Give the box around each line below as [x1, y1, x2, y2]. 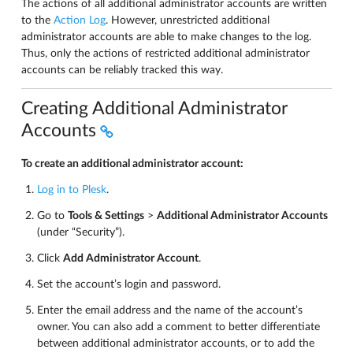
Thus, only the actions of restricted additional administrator [21, 47, 310, 59]
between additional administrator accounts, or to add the [37, 338, 314, 349]
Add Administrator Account [63, 253, 199, 264]
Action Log [54, 14, 106, 26]
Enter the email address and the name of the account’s [37, 305, 303, 316]
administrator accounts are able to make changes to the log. [21, 31, 311, 43]
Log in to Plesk [37, 184, 106, 195]
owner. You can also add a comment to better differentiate [37, 321, 320, 333]
